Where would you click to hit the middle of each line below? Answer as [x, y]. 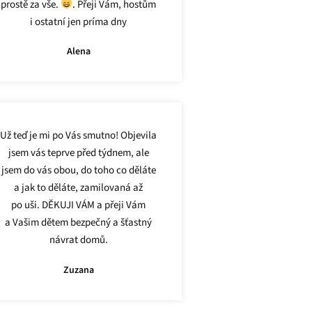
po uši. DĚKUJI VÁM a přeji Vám [79, 205]
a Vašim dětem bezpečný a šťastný [79, 223]
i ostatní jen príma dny [79, 22]
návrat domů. [78, 240]
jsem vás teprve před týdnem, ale [78, 153]
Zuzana [78, 270]
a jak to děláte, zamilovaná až [79, 188]
